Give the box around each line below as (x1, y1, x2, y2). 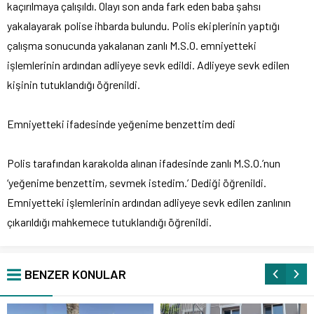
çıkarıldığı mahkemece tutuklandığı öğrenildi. (7, 215, 212, 229)
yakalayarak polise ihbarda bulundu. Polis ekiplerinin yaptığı (7, 19, 280, 33)
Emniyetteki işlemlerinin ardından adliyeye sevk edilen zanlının (7, 196, 291, 210)
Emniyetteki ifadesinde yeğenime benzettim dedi (7, 117, 235, 131)
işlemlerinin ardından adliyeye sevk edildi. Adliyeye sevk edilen (7, 58, 289, 72)
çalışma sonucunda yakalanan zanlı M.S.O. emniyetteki (7, 39, 257, 53)
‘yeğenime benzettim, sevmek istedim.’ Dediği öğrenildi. (7, 176, 266, 190)
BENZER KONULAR (25, 266, 126, 282)
